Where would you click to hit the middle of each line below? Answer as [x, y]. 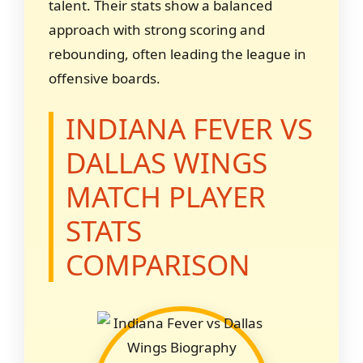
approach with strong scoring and [157, 30]
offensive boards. [105, 78]
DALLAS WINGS [167, 162]
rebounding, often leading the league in [177, 54]
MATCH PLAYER [166, 196]
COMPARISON [158, 264]
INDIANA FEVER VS [189, 128]
